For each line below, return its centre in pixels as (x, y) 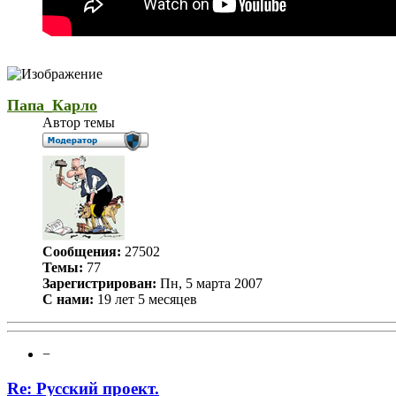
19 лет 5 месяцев (145, 299)
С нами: (68, 299)
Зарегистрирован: (99, 283)
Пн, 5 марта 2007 (209, 283)
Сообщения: (82, 251)
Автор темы (79, 122)
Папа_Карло (52, 105)
